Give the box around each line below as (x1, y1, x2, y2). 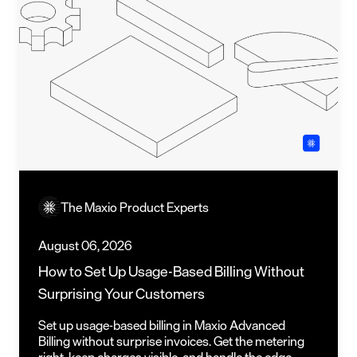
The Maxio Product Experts (61, 196, 209, 218)
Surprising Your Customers (38, 280, 205, 305)
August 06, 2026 (38, 234, 132, 256)
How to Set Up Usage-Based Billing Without (38, 258, 304, 283)
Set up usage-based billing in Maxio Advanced (38, 314, 285, 335)
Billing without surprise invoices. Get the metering (38, 330, 304, 351)
